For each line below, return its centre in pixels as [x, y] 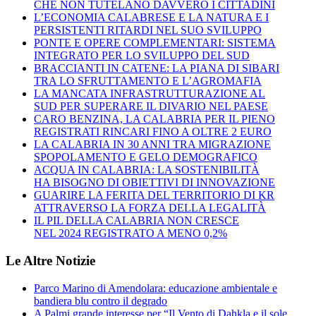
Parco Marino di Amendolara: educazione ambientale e [156, 288]
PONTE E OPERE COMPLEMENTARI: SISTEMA [155, 43]
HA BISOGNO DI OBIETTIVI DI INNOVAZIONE [154, 183]
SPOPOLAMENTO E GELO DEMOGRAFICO [146, 157]
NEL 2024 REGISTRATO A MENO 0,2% [130, 233]
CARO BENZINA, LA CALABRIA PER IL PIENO [154, 119]
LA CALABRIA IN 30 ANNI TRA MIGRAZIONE [152, 145]
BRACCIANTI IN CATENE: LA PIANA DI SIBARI [157, 68]
